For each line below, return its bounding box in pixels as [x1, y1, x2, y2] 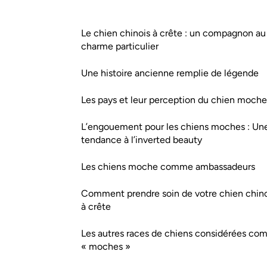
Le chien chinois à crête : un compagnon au [81, 27, 266, 39]
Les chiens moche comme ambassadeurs [81, 161, 255, 172]
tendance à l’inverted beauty [81, 134, 202, 145]
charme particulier [81, 41, 159, 52]
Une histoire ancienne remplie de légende [81, 67, 259, 79]
